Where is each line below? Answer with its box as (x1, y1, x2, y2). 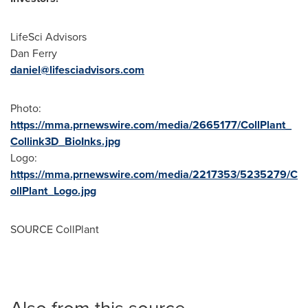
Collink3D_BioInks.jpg (10, 133, 120, 149)
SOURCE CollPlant (10, 221, 99, 237)
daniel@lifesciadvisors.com (10, 61, 144, 78)
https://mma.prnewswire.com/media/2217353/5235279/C (10, 166, 298, 182)
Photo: (10, 100, 41, 116)
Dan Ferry (10, 45, 57, 61)
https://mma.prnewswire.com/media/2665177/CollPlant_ (10, 116, 291, 133)
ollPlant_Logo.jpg (10, 182, 96, 199)
